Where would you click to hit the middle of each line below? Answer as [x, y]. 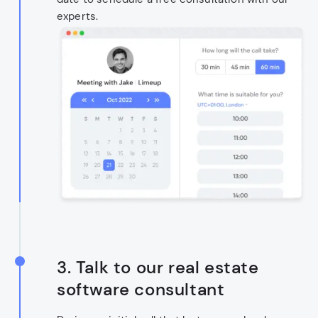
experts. [78, 17]
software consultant [141, 290]
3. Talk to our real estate [158, 268]
